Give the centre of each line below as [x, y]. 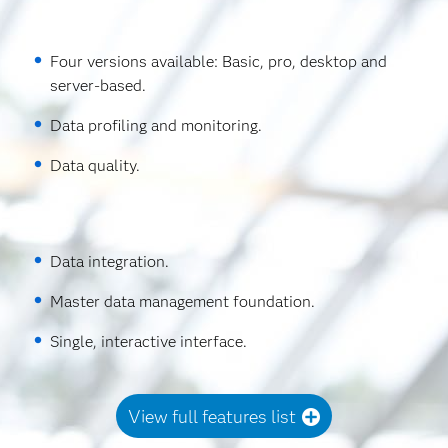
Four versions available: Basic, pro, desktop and [219, 61]
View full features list [212, 417]
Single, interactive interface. [149, 341]
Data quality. [95, 165]
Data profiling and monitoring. [156, 125]
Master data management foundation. [183, 301]
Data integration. [110, 261]
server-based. [98, 85]
